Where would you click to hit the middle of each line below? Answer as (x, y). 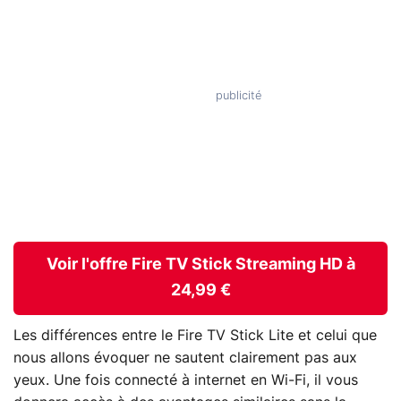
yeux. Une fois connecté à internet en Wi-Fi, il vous (186, 380)
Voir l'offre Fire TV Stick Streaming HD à (200, 265)
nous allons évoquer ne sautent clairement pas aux (185, 358)
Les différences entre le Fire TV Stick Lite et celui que (195, 335)
